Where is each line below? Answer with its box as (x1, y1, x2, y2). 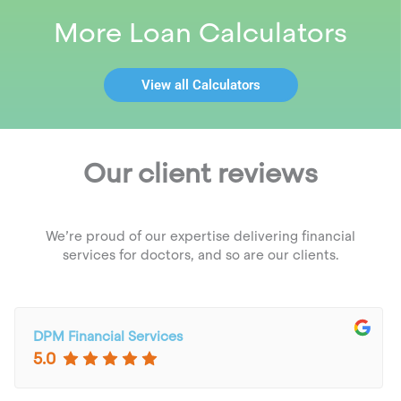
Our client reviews (83, 156, 318, 192)
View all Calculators (141, 77, 260, 94)
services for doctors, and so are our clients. (62, 246, 339, 264)
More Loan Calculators (54, 15, 347, 51)
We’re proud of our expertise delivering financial (46, 227, 355, 245)
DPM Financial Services (33, 327, 183, 346)
